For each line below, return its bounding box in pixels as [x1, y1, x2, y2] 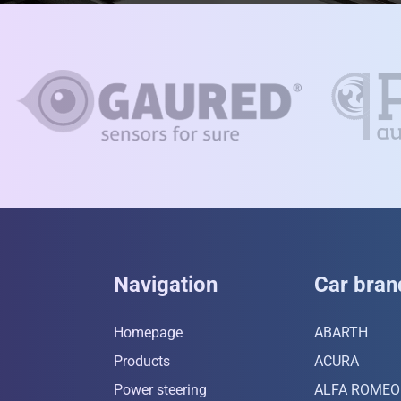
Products [113, 353, 170, 371]
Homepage [113, 324, 183, 342]
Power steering [113, 381, 207, 399]
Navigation [113, 272, 218, 298]
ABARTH [313, 324, 368, 342]
